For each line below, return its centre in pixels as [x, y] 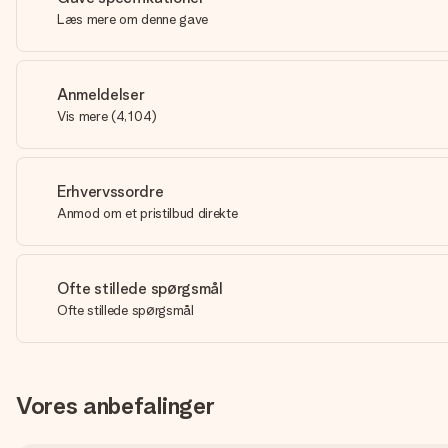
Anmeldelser [101, 94]
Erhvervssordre [110, 191]
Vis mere [82, 116]
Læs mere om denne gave [132, 19]
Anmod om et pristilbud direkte [147, 213]
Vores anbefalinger [115, 405]
